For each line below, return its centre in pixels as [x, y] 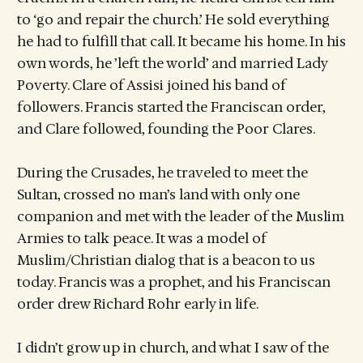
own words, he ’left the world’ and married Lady [172, 64]
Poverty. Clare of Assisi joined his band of [151, 85]
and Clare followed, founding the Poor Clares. [166, 129]
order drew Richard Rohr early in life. [137, 304]
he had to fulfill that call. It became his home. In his [181, 42]
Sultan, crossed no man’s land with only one [158, 195]
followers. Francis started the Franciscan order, [171, 107]
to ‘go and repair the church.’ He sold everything [173, 20]
